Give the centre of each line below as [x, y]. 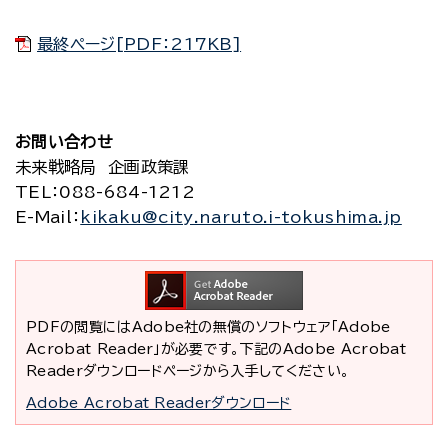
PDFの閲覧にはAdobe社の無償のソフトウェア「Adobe [208, 327]
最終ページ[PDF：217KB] [139, 44]
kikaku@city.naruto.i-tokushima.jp [241, 217]
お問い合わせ [64, 142]
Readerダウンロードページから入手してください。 [188, 371]
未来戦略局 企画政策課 [102, 167]
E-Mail [43, 217]
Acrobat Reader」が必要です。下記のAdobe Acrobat [216, 349]
